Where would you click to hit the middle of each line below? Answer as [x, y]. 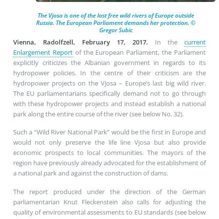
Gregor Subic [116, 30]
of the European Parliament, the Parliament [139, 52]
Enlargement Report [43, 52]
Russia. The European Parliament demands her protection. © [116, 22]
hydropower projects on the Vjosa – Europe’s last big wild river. [109, 83]
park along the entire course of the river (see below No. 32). [98, 114]
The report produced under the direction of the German [109, 191]
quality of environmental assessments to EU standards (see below [109, 212]
